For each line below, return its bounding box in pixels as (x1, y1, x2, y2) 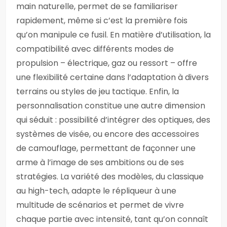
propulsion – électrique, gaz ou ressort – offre (16, 57, 197, 69)
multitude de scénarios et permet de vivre (16, 199, 184, 211)
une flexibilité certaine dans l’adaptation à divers (16, 71, 209, 83)
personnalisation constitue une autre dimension (16, 100, 205, 111)
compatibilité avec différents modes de (16, 43, 174, 55)
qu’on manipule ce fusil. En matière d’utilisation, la (16, 29, 211, 41)
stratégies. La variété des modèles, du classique (16, 171, 204, 182)
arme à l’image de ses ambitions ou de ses (16, 157, 184, 168)
